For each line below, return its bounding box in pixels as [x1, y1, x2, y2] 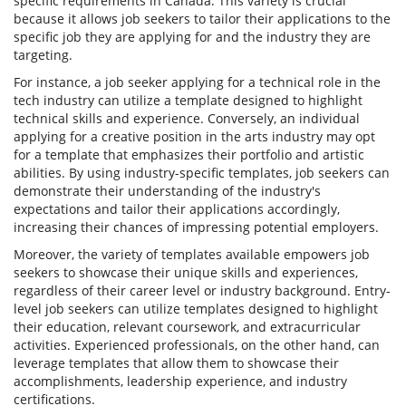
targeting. [14, 45, 72, 63]
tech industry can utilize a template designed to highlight [14, 91, 362, 109]
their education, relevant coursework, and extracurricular [14, 317, 361, 335]
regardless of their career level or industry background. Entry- [14, 281, 391, 299]
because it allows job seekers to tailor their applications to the [14, 9, 391, 27]
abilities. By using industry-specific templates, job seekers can [14, 163, 390, 181]
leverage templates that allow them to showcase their [14, 353, 339, 372]
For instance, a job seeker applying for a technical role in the [14, 72, 381, 91]
